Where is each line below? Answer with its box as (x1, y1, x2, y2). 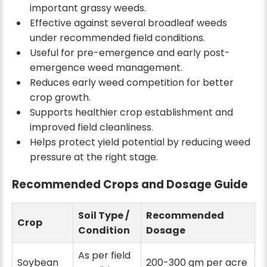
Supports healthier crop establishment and (29, 105, 233, 119)
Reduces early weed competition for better (29, 75, 234, 89)
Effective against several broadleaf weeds (29, 15, 227, 30)
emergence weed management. (29, 60, 182, 74)
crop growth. (29, 90, 91, 104)
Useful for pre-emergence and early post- (29, 45, 230, 60)
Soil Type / (78, 209, 129, 223)
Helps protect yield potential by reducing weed (29, 135, 250, 149)
